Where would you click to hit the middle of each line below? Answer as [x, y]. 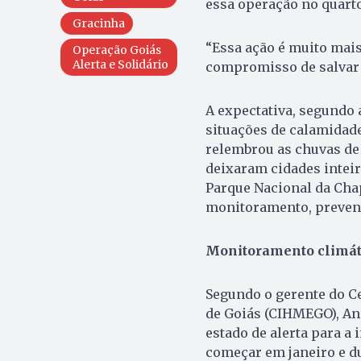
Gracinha [98, 23]
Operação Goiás [116, 50]
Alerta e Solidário [120, 64]
